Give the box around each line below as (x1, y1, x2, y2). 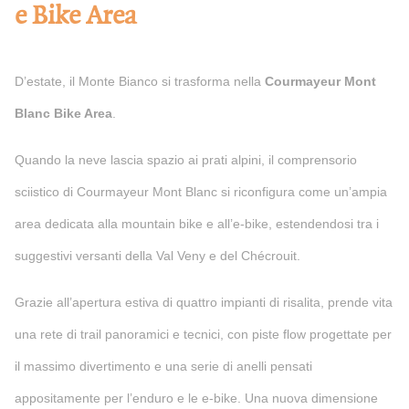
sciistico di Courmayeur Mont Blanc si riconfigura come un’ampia (15, 184, 387, 199)
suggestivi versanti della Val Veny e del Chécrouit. (15, 247, 300, 263)
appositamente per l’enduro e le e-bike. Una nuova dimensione (15, 390, 378, 405)
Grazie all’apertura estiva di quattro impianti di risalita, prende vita (15, 294, 393, 309)
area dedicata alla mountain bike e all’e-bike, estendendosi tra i (15, 215, 379, 231)
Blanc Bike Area (15, 105, 112, 121)
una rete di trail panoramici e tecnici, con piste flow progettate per (15, 326, 392, 341)
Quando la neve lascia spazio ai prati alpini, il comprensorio (15, 152, 357, 167)
